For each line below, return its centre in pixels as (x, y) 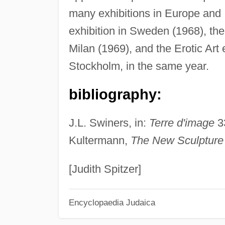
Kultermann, (99, 140)
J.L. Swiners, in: (109, 123)
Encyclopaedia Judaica (112, 203)
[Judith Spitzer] (105, 169)
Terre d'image (182, 123)
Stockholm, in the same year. (139, 66)
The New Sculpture (177, 140)
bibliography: (115, 94)
